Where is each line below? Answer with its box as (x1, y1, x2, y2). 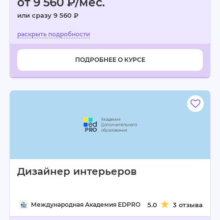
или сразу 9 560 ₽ (17, 11, 79, 19)
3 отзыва (173, 201, 203, 209)
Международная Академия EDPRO (31, 201, 140, 208)
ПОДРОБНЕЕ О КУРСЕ (75, 56, 145, 63)
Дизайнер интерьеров (17, 165, 137, 177)
